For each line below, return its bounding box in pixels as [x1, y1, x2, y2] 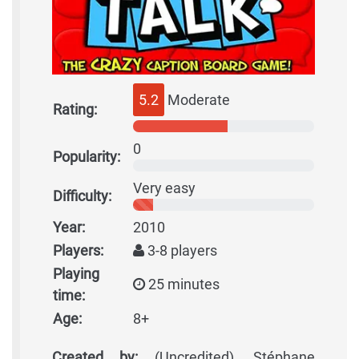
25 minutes [145, 276, 220, 293]
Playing [53, 265, 99, 283]
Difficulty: [53, 188, 111, 205]
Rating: [53, 101, 97, 119]
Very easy [133, 179, 196, 197]
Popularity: [53, 148, 120, 166]
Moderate [164, 91, 230, 109]
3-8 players [144, 242, 217, 260]
